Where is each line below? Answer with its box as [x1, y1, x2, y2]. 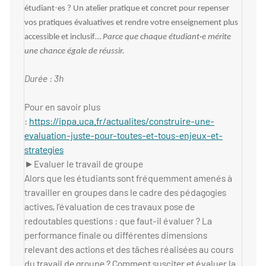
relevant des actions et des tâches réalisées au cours [24, 243, 233, 255]
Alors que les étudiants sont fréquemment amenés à [24, 172, 232, 184]
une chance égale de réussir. [24, 47, 125, 56]
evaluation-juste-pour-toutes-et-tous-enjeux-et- [24, 129, 223, 141]
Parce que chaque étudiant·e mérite [103, 33, 231, 42]
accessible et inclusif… [24, 33, 103, 42]
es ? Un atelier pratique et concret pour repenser [58, 4, 229, 14]
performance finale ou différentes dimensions [24, 229, 207, 241]
